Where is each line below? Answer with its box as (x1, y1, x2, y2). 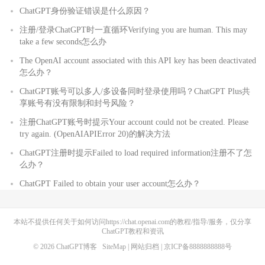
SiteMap (102, 243, 126, 251)
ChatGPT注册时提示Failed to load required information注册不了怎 (20, 148, 252, 158)
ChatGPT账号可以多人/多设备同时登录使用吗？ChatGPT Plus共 (20, 87, 250, 96)
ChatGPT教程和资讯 (101, 227, 164, 236)
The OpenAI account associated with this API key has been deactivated (20, 56, 256, 66)
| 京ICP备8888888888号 (159, 243, 232, 251)
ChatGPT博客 (56, 243, 97, 251)
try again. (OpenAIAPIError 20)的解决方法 (20, 130, 170, 139)
